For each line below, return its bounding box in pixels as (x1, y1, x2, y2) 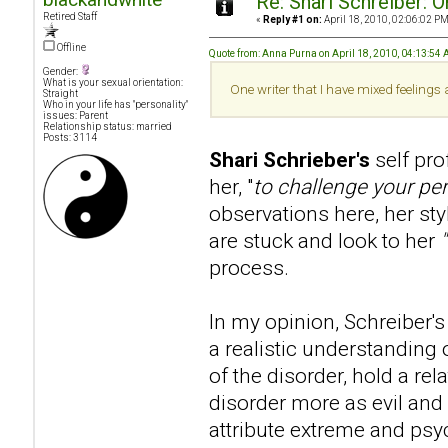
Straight (43, 87, 78, 99)
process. (209, 254, 289, 280)
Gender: (43, 65, 80, 77)
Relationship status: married (43, 120, 172, 132)
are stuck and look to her (209, 227, 440, 253)
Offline (55, 41, 86, 53)
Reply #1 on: (263, 13, 322, 25)
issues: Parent (43, 109, 108, 121)
